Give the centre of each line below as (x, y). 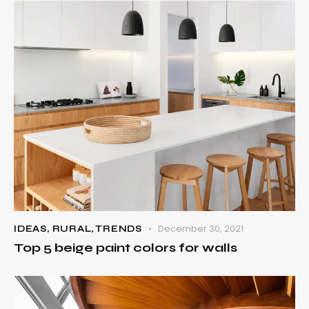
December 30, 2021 (201, 229)
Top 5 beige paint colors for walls (126, 248)
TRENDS (119, 229)
